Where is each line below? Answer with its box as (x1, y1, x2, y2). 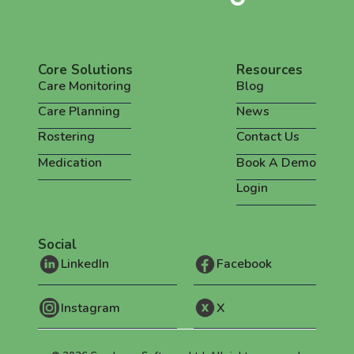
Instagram (60, 299, 120, 317)
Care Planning (38, 103, 120, 121)
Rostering (38, 128, 95, 146)
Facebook (216, 255, 272, 273)
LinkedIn (60, 255, 109, 273)
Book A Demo (236, 153, 316, 171)
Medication (38, 153, 102, 171)
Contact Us (236, 128, 299, 146)
